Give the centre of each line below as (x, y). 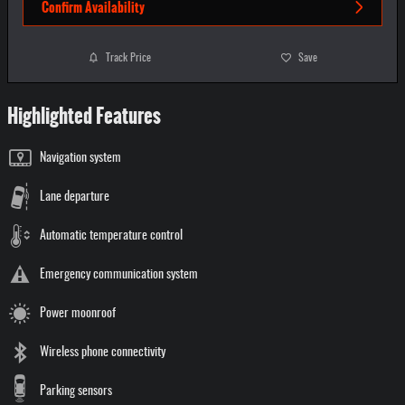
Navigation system (80, 159)
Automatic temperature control (111, 236)
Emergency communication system (119, 275)
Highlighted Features (84, 117)
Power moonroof (78, 314)
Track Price (128, 57)
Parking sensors (76, 392)
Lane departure (75, 198)
